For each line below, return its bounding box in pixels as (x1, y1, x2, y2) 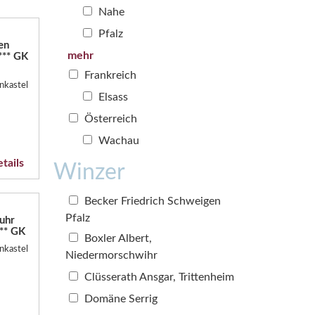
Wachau (96, 134, 139, 146)
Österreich (82, 112, 137, 124)
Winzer (53, 160, 125, 184)
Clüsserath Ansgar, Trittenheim (82, 271, 234, 283)
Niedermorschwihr (65, 249, 157, 261)
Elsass (96, 91, 128, 103)
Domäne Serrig (82, 292, 157, 304)
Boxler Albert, (82, 232, 152, 244)
